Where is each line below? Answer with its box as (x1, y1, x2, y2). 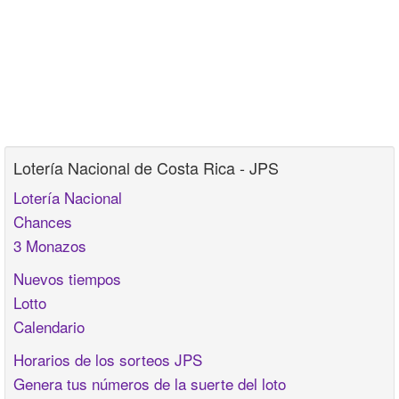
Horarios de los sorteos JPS (13, 348, 202, 371)
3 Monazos (13, 234, 86, 257)
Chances (13, 210, 72, 233)
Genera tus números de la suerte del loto (13, 372, 286, 395)
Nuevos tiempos (13, 267, 121, 290)
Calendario (13, 315, 85, 338)
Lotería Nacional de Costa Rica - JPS (13, 156, 279, 180)
